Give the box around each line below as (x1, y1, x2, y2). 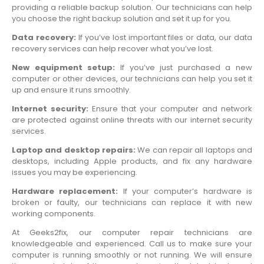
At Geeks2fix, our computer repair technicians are (12, 227, 252, 239)
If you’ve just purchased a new (120, 62, 252, 74)
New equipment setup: (12, 62, 120, 74)
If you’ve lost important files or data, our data (78, 32, 253, 44)
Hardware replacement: (12, 186, 123, 197)
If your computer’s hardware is (123, 186, 253, 197)
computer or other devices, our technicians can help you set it (12, 73, 252, 85)
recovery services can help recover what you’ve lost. (12, 43, 213, 55)
